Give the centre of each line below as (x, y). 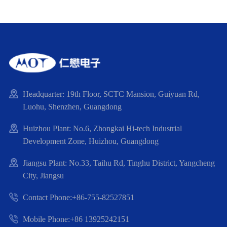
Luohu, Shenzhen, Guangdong (72, 106)
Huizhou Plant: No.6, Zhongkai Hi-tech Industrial (102, 128)
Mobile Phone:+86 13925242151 (76, 219)
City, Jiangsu (43, 175)
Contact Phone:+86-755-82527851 (79, 197)
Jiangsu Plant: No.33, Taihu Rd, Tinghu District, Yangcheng (119, 163)
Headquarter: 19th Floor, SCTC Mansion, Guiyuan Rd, (111, 94)
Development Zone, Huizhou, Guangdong (91, 141)
